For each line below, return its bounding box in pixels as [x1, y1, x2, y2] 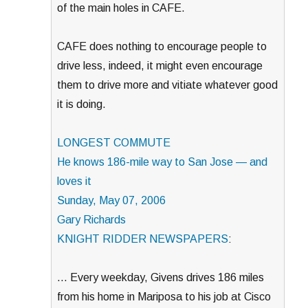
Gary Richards [57, 213, 126, 225]
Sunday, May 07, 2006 [57, 194, 166, 206]
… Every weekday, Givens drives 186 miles [57, 271, 265, 283]
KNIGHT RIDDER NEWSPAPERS [57, 232, 229, 245]
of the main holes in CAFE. [57, 1, 186, 14]
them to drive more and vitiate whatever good [57, 78, 278, 91]
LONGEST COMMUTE [57, 136, 171, 148]
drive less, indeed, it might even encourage [57, 59, 263, 71]
